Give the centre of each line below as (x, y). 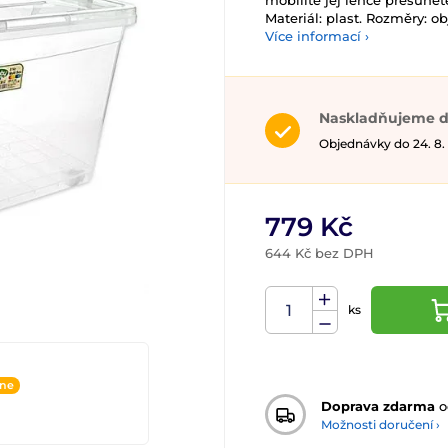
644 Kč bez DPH (319, 253)
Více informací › (317, 36)
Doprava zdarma (378, 405)
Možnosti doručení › (380, 424)
